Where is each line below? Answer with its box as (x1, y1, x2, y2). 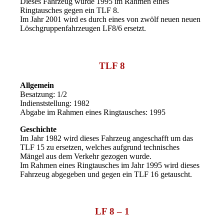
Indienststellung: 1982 (20, 98, 90, 107)
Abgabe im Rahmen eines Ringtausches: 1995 (20, 107, 166, 116)
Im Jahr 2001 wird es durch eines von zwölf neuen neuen (20, 15, 201, 24)
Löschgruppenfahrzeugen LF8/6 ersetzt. (20, 24, 146, 33)
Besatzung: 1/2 (20, 89, 67, 98)
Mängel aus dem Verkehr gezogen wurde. (20, 151, 152, 160)
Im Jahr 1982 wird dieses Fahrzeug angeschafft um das (20, 133, 193, 142)
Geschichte (20, 124, 57, 133)
